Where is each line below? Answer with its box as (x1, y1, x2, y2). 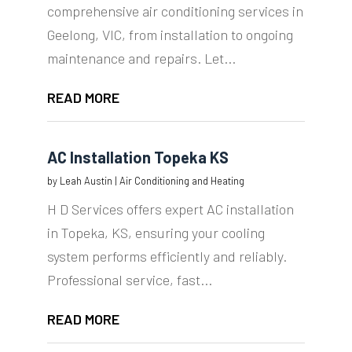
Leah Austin (59, 174, 112, 188)
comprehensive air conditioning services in (46, 2, 303, 20)
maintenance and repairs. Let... (46, 49, 236, 68)
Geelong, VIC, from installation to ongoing (46, 26, 293, 44)
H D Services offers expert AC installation (46, 200, 294, 218)
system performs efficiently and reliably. (46, 247, 287, 266)
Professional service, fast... (46, 271, 212, 289)
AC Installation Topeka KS (46, 148, 229, 167)
